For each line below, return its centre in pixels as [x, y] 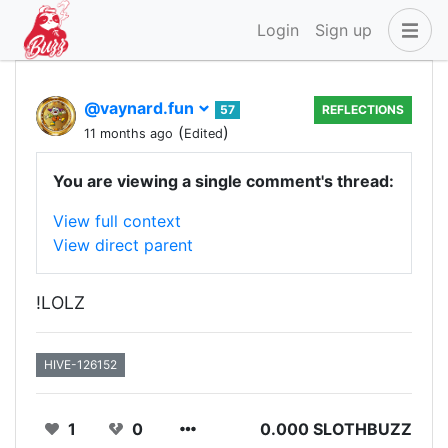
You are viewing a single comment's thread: [223, 181]
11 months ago [128, 133]
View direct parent [123, 245]
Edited [203, 133]
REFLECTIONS [363, 109]
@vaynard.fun [141, 108]
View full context [117, 221]
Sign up [343, 30]
